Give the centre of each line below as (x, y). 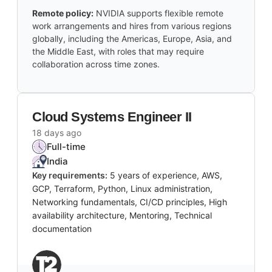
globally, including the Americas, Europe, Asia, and (132, 39)
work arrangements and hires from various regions (132, 26)
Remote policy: (63, 13)
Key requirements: (70, 175)
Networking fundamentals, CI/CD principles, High (130, 202)
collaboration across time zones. (96, 64)
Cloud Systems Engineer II (112, 117)
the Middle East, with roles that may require (118, 52)
